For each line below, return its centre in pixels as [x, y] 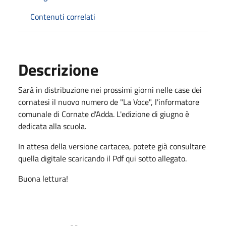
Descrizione [58, 69]
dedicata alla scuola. [52, 126]
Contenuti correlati [63, 16]
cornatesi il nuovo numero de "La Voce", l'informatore [109, 102]
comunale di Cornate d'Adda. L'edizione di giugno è [104, 114]
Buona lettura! [43, 178]
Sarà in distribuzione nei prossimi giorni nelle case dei [110, 90]
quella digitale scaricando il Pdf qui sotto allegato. [102, 158]
